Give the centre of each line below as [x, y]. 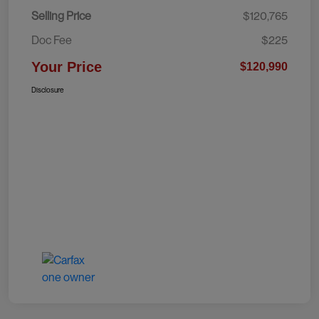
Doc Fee [52, 41]
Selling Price [61, 16]
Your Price [67, 67]
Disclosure [47, 90]
